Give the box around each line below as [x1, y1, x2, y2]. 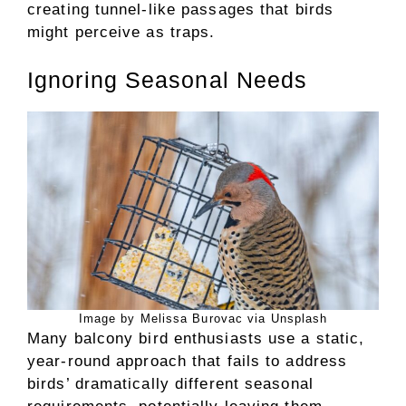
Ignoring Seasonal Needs [27, 67, 308, 92]
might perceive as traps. [27, 23, 216, 41]
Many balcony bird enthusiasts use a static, [27, 330, 365, 347]
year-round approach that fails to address [27, 353, 348, 370]
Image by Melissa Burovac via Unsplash [78, 312, 328, 325]
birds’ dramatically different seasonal [27, 375, 314, 392]
